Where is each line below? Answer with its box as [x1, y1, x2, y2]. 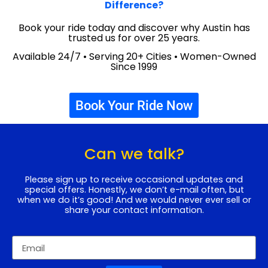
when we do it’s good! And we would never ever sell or [17, 193, 251, 206]
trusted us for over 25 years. [68, 31, 200, 45]
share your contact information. [64, 203, 204, 216]
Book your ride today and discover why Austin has [18, 20, 250, 35]
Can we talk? [84, 142, 184, 165]
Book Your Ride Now [75, 97, 193, 113]
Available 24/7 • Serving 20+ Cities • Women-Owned [12, 50, 256, 64]
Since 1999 [111, 60, 157, 74]
